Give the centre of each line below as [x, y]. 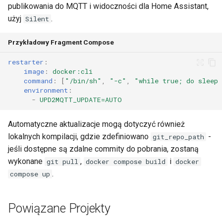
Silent [37, 19]
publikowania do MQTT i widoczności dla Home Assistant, [108, 6]
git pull [62, 161]
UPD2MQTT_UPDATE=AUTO [81, 100]
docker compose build [126, 161]
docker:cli [73, 72]
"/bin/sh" [83, 81]
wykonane [26, 161]
